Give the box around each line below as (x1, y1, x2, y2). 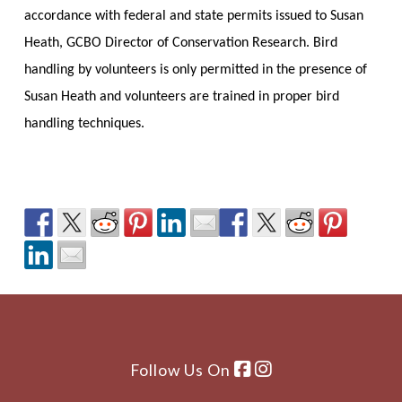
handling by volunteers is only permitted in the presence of (23, 62, 367, 77)
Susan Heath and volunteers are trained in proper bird (23, 89, 339, 104)
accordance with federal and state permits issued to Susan (23, 8, 363, 23)
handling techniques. (23, 116, 144, 131)
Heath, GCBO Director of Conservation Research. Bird (23, 35, 337, 50)
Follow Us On (129, 360, 234, 380)
